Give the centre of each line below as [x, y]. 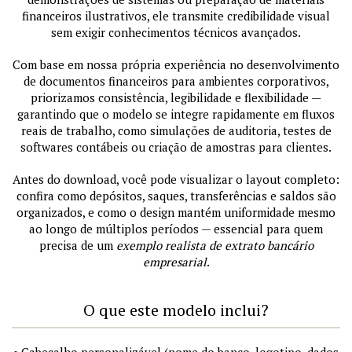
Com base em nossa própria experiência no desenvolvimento [176, 65]
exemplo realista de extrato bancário [214, 246]
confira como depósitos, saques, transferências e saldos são [176, 196]
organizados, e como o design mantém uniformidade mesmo [176, 213]
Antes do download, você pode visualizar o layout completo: [176, 180]
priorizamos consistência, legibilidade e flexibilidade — [176, 98]
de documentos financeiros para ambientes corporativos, [176, 81]
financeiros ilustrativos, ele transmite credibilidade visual [176, 16]
